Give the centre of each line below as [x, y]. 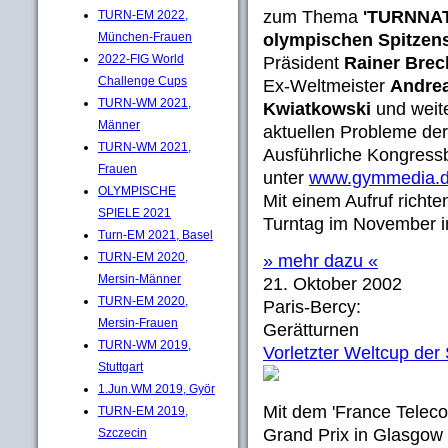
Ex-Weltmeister [326, 86]
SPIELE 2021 [134, 212]
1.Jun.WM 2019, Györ [156, 388]
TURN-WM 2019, [144, 344]
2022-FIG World [141, 58]
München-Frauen [145, 36]
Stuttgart [120, 366]
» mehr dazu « [320, 261]
